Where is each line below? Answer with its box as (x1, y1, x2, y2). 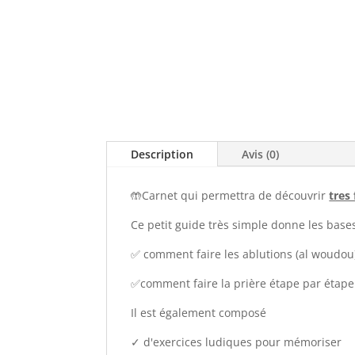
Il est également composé (131, 305, 267, 321)
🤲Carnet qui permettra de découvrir (131, 188, 330, 204)
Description (131, 147, 194, 162)
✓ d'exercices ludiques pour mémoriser (131, 334, 342, 350)
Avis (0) (242, 147, 280, 162)
